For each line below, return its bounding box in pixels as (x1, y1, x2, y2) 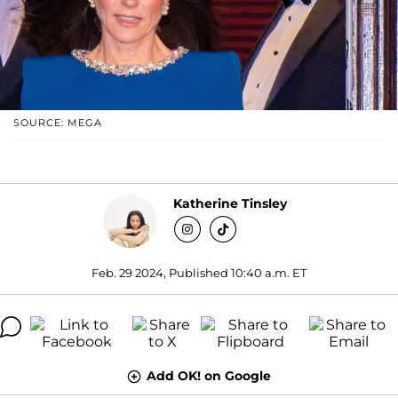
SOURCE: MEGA (13, 115, 102, 129)
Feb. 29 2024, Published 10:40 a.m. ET (92, 265, 306, 280)
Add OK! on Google (147, 367, 271, 384)
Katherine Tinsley (172, 195, 287, 212)
